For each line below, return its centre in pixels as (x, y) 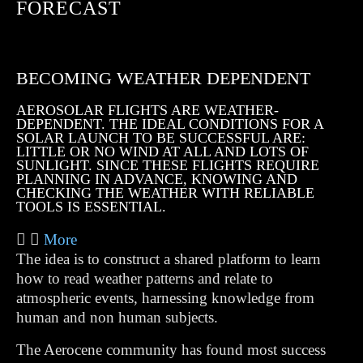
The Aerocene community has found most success (171, 350)
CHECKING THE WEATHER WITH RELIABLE (165, 193)
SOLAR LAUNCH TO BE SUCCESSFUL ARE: (161, 138)
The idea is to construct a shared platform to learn (169, 259)
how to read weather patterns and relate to (145, 278)
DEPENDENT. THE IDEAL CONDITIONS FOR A (170, 124)
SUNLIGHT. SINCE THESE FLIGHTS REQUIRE (168, 165)
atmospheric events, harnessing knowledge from (165, 298)
